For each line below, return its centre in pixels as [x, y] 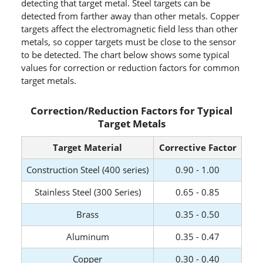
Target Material [87, 148]
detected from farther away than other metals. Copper [130, 16]
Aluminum [87, 237]
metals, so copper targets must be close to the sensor [128, 42]
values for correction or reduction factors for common [130, 68]
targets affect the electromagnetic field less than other [129, 29]
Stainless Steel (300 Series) [87, 192]
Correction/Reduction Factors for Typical [131, 111]
